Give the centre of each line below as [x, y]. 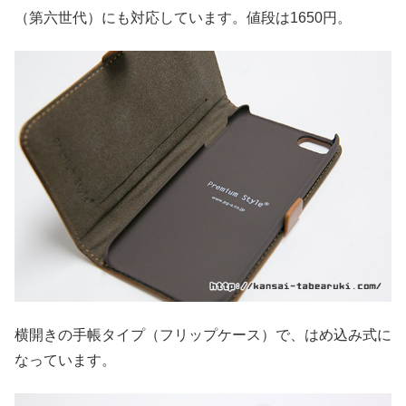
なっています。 [65, 360]
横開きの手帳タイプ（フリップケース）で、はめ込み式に [203, 334]
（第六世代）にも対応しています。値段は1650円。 [183, 17]
